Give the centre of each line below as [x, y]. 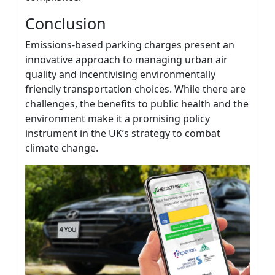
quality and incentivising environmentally [120, 74]
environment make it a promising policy [118, 118]
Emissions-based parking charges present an [130, 45]
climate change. [62, 148]
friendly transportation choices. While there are [135, 89]
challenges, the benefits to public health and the [137, 104]
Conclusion [66, 23]
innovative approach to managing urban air [126, 60]
